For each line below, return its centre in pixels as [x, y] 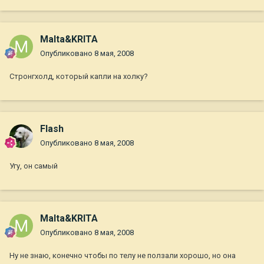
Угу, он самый [34, 166]
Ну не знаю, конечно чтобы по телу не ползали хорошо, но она [123, 256]
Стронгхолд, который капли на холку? [79, 77]
